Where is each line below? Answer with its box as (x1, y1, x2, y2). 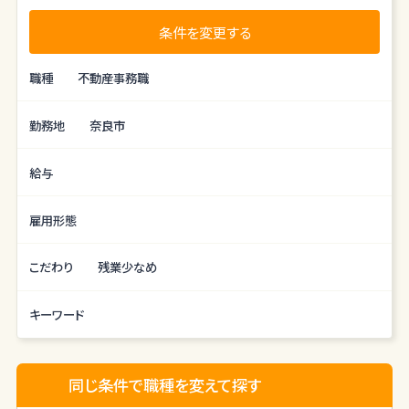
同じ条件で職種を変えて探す (68, 373, 262, 397)
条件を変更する (158, 21, 251, 42)
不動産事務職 (78, 68, 150, 87)
